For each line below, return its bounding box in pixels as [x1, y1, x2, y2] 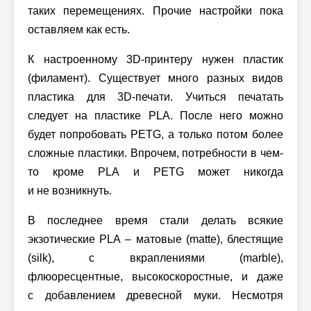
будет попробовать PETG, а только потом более [28, 128, 283, 140]
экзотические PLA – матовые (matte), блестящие [28, 233, 283, 245]
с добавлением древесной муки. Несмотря [28, 289, 283, 301]
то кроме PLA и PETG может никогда [28, 165, 283, 178]
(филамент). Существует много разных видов [28, 72, 283, 84]
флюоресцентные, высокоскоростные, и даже [28, 270, 283, 283]
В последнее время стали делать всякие [28, 214, 283, 226]
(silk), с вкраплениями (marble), [28, 251, 283, 264]
